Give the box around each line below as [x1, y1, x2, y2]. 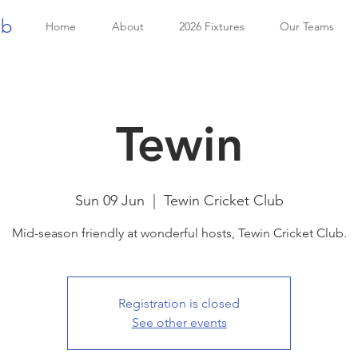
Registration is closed [118, 296, 240, 311]
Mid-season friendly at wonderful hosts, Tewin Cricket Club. [11, 225, 347, 241]
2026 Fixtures [179, 19, 245, 34]
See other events [131, 315, 227, 330]
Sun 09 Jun [74, 192, 145, 209]
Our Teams [280, 19, 334, 34]
